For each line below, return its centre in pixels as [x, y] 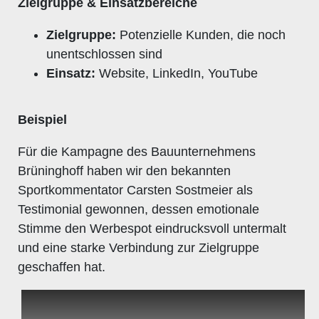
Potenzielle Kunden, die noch [201, 35]
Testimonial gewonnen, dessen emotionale [138, 209]
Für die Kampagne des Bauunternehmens [137, 151]
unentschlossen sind [104, 54]
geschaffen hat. [62, 267]
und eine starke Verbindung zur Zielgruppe [138, 247]
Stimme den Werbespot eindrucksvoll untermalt [152, 228]
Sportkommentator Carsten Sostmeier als [135, 190]
